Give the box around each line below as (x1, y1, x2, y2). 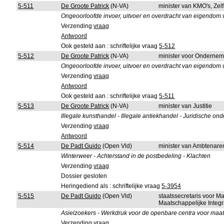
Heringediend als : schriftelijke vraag (61, 182, 162, 189)
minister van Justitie (158, 102, 212, 109)
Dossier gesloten (61, 172, 107, 179)
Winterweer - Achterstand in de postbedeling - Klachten (61, 152, 211, 159)
